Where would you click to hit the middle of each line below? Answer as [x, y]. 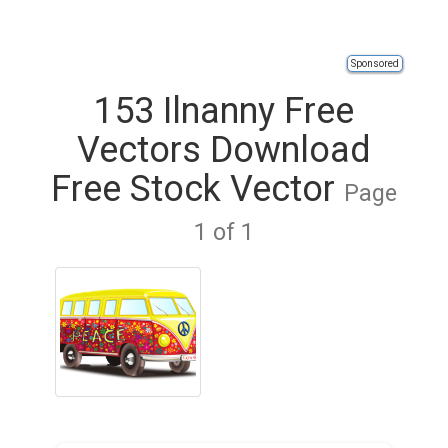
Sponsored [375, 63]
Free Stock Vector [197, 189]
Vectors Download [224, 150]
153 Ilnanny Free [224, 111]
